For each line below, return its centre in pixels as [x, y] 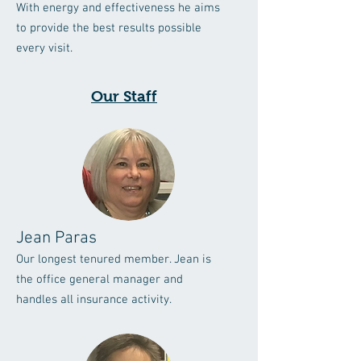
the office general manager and [100, 280]
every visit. [44, 48]
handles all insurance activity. [94, 300]
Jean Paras [56, 238]
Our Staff [124, 96]
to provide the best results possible [109, 28]
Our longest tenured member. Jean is [114, 259]
